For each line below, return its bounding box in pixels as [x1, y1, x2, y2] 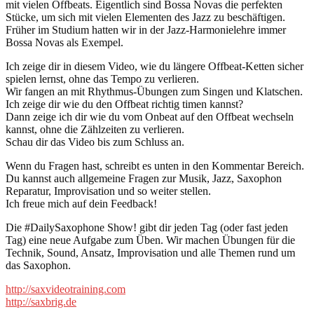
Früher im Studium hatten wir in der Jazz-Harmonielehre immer [6, 23, 286, 36]
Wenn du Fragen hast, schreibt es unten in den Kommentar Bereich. [6, 159, 304, 172]
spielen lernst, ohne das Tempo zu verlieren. [6, 72, 199, 85]
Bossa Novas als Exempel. [6, 36, 123, 48]
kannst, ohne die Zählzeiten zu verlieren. [6, 123, 184, 135]
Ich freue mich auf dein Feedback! [6, 197, 157, 210]
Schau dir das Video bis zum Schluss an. [6, 135, 184, 148]
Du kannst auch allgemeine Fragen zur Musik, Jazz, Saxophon [6, 172, 282, 184]
